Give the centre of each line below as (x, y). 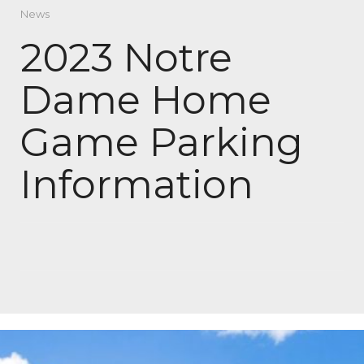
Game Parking (162, 142)
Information (137, 184)
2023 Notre (126, 57)
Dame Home (146, 100)
